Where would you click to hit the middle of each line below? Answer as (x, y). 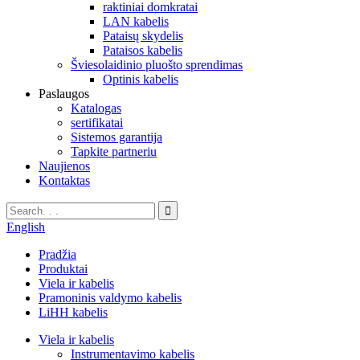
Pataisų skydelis (143, 36)
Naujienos (64, 166)
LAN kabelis (136, 21)
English (26, 227)
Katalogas (96, 108)
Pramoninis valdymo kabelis (110, 298)
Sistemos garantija (117, 137)
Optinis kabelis (141, 79)
